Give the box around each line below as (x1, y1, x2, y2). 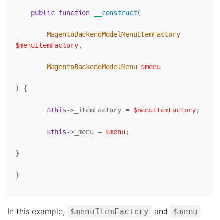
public (31, 9, 55, 17)
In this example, (7, 206, 67, 216)
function (58, 9, 90, 17)
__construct (94, 9, 137, 17)
